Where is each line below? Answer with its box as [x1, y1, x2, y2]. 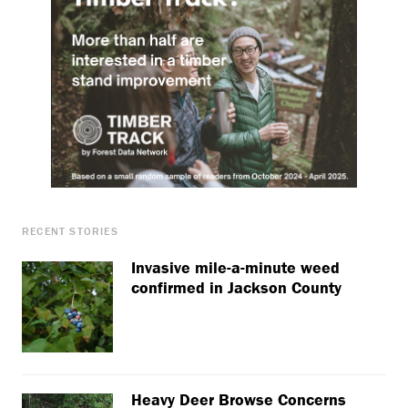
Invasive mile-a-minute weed [131, 256, 340, 278]
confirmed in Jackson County [131, 276, 342, 298]
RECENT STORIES [22, 223, 118, 238]
